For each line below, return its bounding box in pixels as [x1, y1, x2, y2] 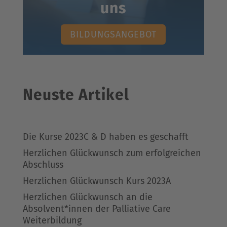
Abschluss [22, 159, 63, 170]
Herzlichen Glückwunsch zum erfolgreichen [22, 147, 201, 159]
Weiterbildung [22, 214, 82, 226]
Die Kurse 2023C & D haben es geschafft [22, 131, 188, 142]
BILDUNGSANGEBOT [70, 29, 157, 41]
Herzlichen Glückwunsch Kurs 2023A [22, 175, 171, 186]
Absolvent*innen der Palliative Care [22, 203, 171, 214]
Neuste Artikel [22, 86, 129, 104]
